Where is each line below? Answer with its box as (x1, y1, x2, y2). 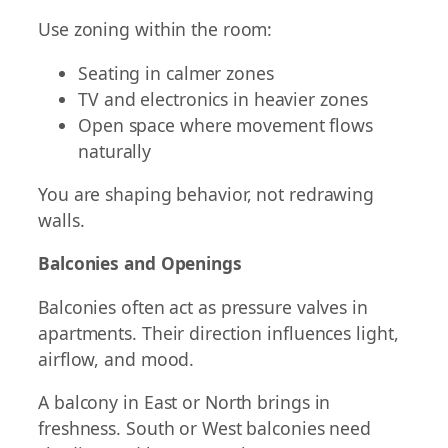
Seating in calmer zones (78, 60, 274, 85)
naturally (78, 138, 152, 163)
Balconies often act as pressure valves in (38, 294, 368, 319)
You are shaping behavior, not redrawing (38, 182, 375, 207)
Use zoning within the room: (38, 17, 273, 42)
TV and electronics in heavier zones (78, 86, 368, 111)
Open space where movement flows (78, 112, 373, 137)
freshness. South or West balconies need (38, 416, 372, 441)
